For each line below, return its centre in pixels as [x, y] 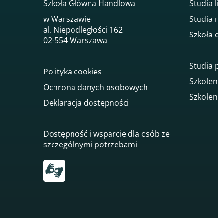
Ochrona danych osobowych [96, 87]
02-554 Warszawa [75, 41]
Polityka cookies [73, 72]
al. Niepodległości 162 [83, 30]
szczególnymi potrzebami [90, 145]
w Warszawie [67, 19]
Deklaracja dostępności [86, 103]
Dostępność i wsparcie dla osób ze [107, 134]
